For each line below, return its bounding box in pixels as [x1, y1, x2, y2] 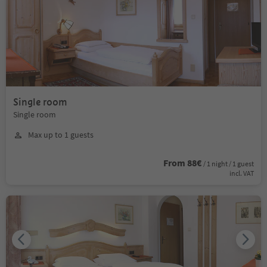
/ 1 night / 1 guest [203, 159, 254, 168]
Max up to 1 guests [28, 129, 94, 140]
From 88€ [163, 157, 201, 169]
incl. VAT [229, 169, 254, 178]
